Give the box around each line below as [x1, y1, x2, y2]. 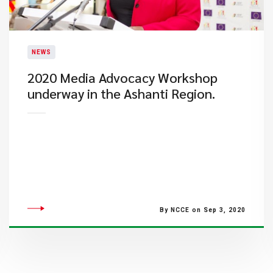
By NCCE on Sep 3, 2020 [159, 207, 246, 213]
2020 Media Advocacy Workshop [27, 69, 218, 86]
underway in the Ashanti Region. [27, 85, 215, 102]
